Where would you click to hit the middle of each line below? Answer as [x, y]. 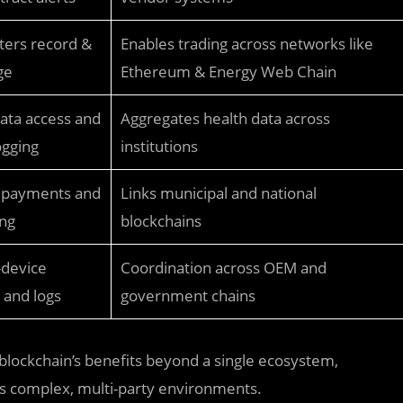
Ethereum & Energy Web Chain [228, 72]
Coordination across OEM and [224, 268]
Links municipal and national [219, 193]
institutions [159, 146]
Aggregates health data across [225, 118]
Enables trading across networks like [247, 44]
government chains [188, 296]
